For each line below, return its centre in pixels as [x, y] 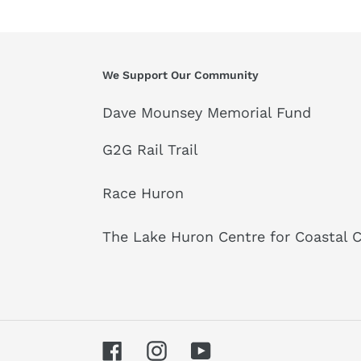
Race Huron [143, 193]
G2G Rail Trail [150, 150]
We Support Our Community [180, 75]
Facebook [155, 348]
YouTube [239, 348]
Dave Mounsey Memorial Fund [207, 112]
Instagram [201, 348]
